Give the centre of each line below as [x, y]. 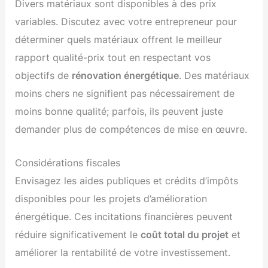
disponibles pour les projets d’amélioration [111, 199]
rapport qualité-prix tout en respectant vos [113, 58]
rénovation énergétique [126, 76]
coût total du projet [185, 235]
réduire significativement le [78, 235]
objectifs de [44, 76]
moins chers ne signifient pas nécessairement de [125, 94]
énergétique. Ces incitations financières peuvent [124, 217]
